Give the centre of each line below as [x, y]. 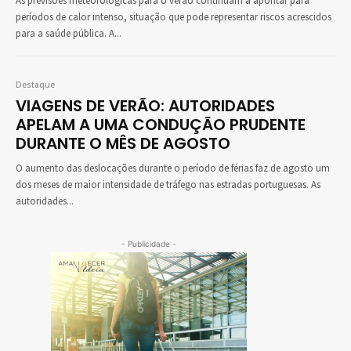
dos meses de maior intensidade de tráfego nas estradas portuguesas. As [168, 185]
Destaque [35, 85]
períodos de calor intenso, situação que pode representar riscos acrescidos [174, 18]
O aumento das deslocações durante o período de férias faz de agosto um [173, 169]
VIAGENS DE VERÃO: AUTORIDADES [145, 106]
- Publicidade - [149, 244]
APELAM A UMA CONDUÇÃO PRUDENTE [161, 125]
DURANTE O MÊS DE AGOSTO [123, 144]
